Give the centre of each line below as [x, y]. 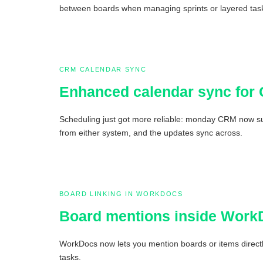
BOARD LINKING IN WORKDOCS [121, 193]
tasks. [70, 257]
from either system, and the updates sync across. [151, 132]
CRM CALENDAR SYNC [103, 69]
